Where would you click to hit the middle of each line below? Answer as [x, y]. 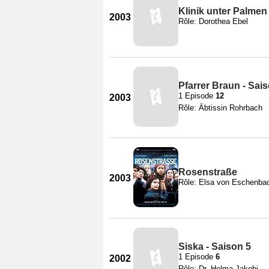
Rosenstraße [208, 172]
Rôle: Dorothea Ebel [213, 21]
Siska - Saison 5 [215, 246]
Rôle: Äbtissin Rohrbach [220, 107]
